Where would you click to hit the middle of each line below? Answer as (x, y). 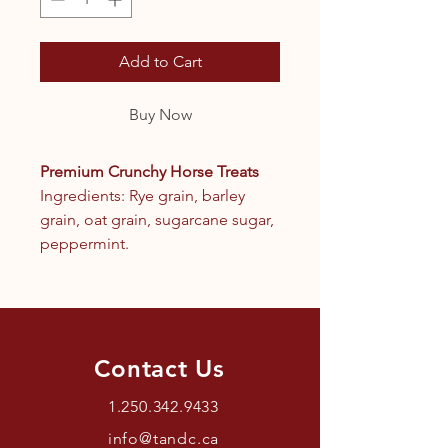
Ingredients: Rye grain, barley (142, 195)
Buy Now (160, 114)
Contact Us (159, 368)
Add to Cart (160, 61)
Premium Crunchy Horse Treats (149, 171)
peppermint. (86, 243)
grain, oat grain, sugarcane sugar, (157, 219)
